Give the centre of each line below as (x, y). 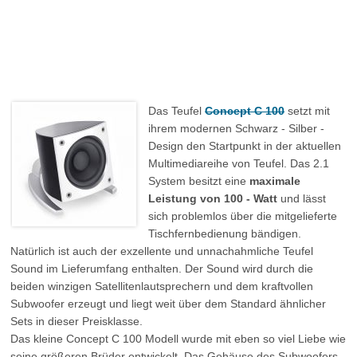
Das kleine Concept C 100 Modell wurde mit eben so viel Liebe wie (178, 339)
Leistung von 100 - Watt (213, 198)
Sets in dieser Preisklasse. (77, 321)
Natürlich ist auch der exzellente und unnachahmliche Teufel (162, 251)
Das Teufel (177, 111)
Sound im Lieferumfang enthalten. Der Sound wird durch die (162, 269)
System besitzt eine (199, 181)
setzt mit (308, 111)
